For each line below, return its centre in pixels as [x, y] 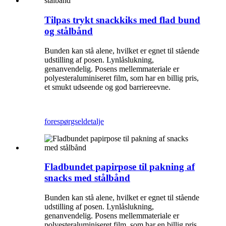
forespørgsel [64, 121]
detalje [94, 121]
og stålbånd [69, 31]
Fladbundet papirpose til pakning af [120, 167]
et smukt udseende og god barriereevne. [107, 87]
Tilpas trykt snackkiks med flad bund [122, 20]
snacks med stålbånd [87, 178]
